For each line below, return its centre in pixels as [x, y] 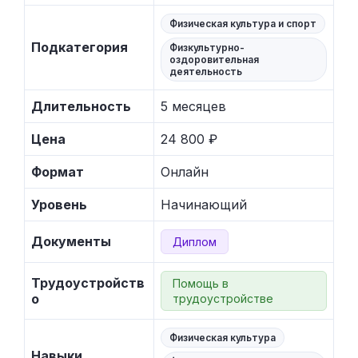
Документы [71, 241]
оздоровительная [214, 59]
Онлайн [185, 171]
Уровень [59, 204]
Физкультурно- [207, 47]
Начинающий [204, 204]
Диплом [195, 241]
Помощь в [201, 283]
